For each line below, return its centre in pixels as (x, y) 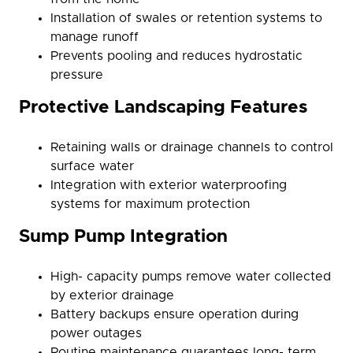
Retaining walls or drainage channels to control (192, 147)
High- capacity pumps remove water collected (191, 277)
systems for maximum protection (150, 204)
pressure (77, 75)
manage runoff (95, 37)
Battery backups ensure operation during (175, 314)
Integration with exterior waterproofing (169, 185)
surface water (92, 166)
